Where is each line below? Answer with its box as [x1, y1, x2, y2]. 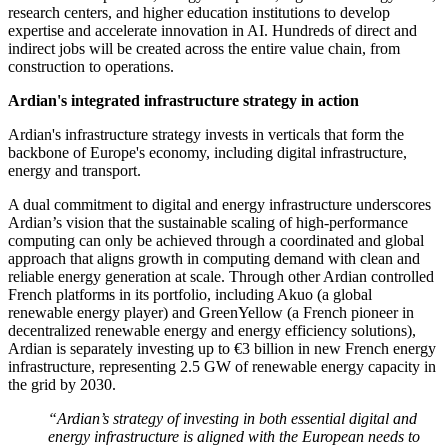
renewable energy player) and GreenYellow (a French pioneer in [8, 303, 414, 321]
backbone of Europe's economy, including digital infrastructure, [8, 143, 407, 161]
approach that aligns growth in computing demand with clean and [8, 249, 420, 267]
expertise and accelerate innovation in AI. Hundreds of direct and [8, 21, 417, 39]
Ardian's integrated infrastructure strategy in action [8, 91, 359, 109]
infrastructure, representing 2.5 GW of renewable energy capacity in [8, 357, 436, 375]
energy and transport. [8, 161, 141, 179]
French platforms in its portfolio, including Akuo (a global [8, 285, 372, 303]
